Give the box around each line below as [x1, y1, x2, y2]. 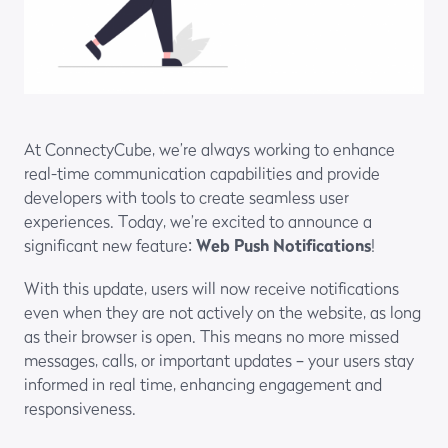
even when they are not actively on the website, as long [24, 302, 421, 323]
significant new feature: [24, 234, 196, 255]
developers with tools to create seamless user [24, 186, 349, 207]
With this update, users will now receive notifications [24, 278, 399, 299]
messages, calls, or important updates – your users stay [24, 350, 414, 371]
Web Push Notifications [196, 234, 371, 255]
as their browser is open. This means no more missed [24, 326, 399, 347]
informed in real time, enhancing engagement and [24, 374, 382, 395]
